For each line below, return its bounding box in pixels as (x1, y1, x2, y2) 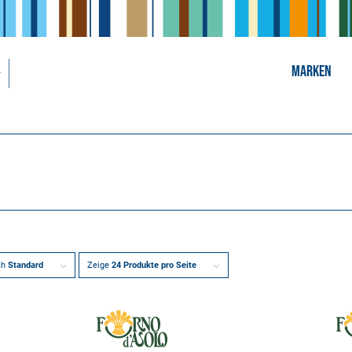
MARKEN (291, 62, 332, 81)
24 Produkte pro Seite (112, 260, 197, 271)
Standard (8, 260, 44, 271)
